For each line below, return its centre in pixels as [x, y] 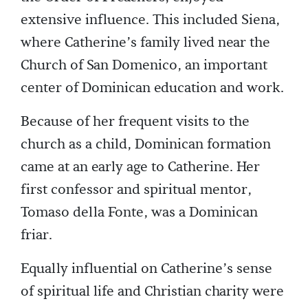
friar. [36, 235]
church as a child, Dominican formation [146, 145]
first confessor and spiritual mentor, [136, 190]
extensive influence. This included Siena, [150, 20]
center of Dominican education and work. [152, 88]
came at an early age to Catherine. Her [140, 167]
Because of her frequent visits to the [135, 122]
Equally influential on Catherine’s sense [146, 269]
